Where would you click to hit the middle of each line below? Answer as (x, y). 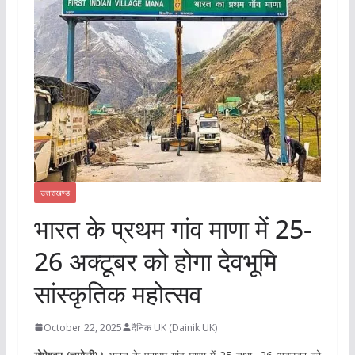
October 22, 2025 (82, 327)
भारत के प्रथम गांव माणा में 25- (172, 228)
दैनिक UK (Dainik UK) (174, 327)
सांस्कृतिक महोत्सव (118, 293)
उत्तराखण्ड (55, 192)
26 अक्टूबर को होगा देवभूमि (155, 261)
